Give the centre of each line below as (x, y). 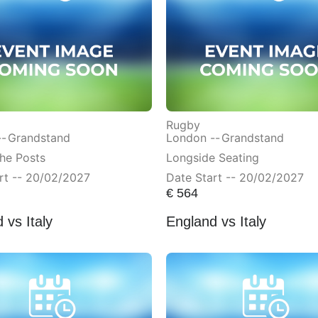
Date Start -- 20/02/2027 (235, 178)
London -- (193, 138)
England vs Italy (216, 221)
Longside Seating (213, 158)
